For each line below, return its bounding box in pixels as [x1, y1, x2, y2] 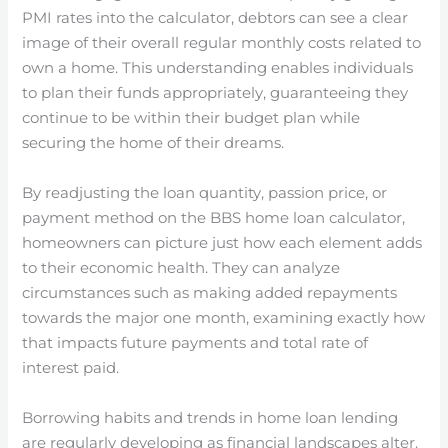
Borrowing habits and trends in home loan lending [22, 408, 399, 427]
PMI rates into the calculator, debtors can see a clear [22, 8, 409, 27]
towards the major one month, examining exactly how [22, 308, 426, 327]
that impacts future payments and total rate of [22, 333, 369, 352]
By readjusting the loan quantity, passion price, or [22, 183, 388, 202]
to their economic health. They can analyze [22, 258, 341, 277]
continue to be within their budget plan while [22, 108, 361, 127]
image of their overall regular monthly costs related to [22, 33, 422, 52]
